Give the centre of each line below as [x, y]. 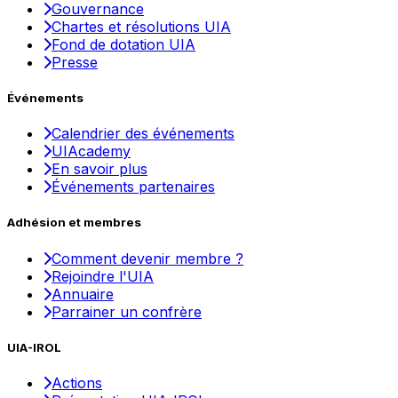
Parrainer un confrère [127, 311]
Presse [75, 62]
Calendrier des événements [143, 134]
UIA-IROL [34, 347]
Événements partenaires [133, 187]
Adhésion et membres [74, 223]
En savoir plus [99, 169]
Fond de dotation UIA [123, 44]
